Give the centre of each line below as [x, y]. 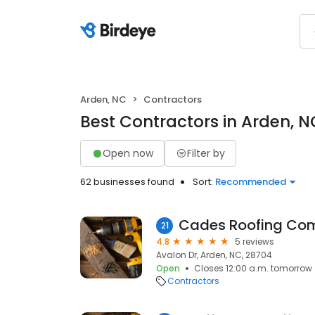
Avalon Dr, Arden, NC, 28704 [214, 255]
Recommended [251, 182]
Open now [128, 153]
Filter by [206, 153]
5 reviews [255, 242]
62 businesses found [127, 182]
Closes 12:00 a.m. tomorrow [253, 268]
